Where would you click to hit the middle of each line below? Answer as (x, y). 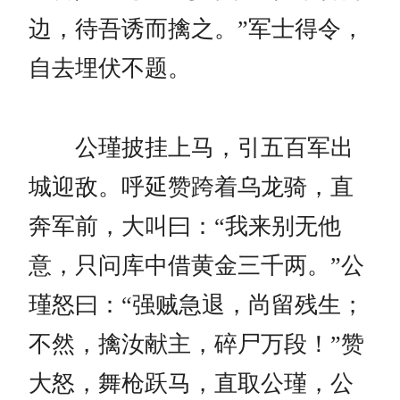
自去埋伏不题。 (110, 68)
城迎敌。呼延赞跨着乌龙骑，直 (191, 187)
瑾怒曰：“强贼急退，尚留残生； (196, 304)
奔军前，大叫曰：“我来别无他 (185, 226)
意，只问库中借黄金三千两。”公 (196, 265)
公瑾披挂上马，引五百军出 (191, 147)
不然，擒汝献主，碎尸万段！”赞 (196, 344)
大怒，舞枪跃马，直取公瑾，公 (191, 383)
